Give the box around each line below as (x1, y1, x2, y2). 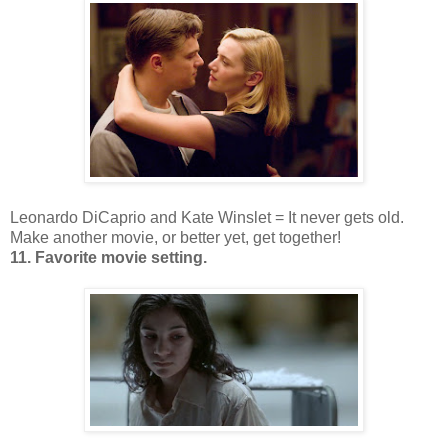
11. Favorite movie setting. (10, 248, 207, 266)
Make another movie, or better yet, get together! (10, 228, 341, 246)
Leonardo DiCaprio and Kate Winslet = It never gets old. (10, 208, 404, 226)
